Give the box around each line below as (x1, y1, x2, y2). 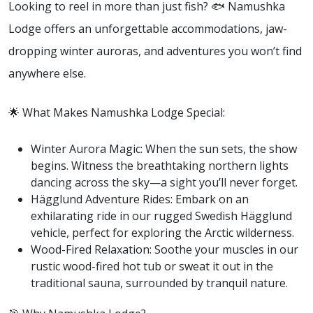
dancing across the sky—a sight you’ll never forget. (31, 174, 298, 190)
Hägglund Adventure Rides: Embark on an (31, 191, 249, 207)
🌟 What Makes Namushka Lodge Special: (8, 104, 225, 120)
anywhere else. (8, 65, 86, 81)
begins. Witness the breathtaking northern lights (31, 157, 289, 173)
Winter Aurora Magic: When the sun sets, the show (31, 140, 297, 156)
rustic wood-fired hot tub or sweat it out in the (31, 258, 273, 274)
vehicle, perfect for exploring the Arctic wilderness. (31, 224, 294, 240)
